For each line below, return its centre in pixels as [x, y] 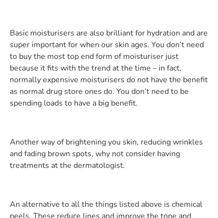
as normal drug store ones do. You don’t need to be [99, 91]
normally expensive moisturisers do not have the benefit [109, 80]
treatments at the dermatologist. [68, 165]
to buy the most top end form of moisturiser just [94, 56]
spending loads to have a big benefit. [75, 103]
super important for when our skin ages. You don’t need [107, 45]
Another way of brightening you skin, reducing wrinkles [106, 142]
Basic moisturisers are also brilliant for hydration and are [109, 33]
